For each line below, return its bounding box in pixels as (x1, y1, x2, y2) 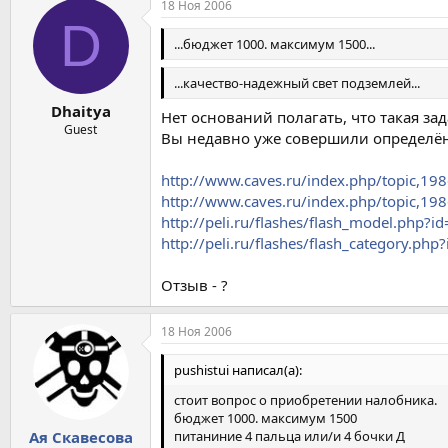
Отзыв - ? (161, 274, 228, 295)
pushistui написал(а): (174, 360, 302, 379)
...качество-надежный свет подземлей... (174, 74, 420, 93)
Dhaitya (50, 101, 111, 122)
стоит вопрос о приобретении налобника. (174, 390, 437, 409)
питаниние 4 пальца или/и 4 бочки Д (174, 426, 405, 445)
